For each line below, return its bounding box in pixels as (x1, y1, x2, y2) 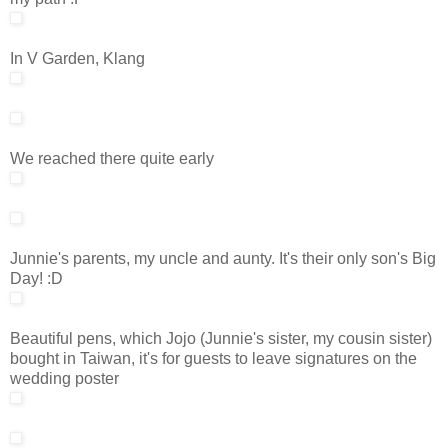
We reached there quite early (10, 149, 214, 167)
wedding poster (10, 369, 119, 387)
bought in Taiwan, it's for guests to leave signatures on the (10, 349, 417, 367)
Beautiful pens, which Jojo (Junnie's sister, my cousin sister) (10, 329, 432, 347)
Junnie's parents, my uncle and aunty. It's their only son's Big (10, 249, 436, 267)
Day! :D (10, 269, 63, 287)
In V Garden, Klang (10, 49, 145, 67)
